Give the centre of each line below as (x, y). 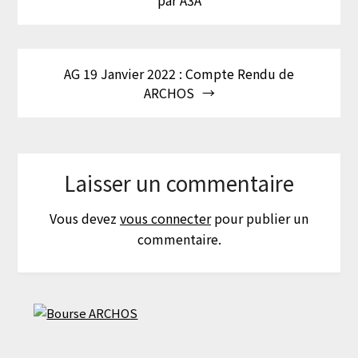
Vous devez (85, 219)
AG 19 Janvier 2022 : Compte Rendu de (179, 74)
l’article (50, 22)
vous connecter (165, 219)
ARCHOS (169, 93)
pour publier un (260, 219)
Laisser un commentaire (179, 183)
